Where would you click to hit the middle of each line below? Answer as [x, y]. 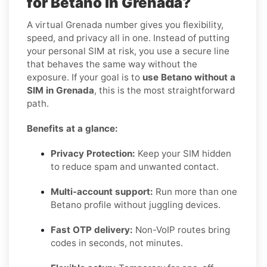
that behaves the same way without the [112, 64]
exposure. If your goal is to [85, 77]
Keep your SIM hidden [183, 153]
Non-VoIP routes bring [181, 229]
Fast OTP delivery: [92, 229]
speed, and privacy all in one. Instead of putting [128, 38]
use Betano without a [189, 77]
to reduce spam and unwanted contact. [135, 166]
